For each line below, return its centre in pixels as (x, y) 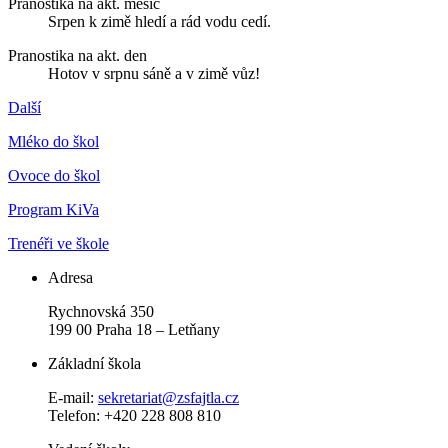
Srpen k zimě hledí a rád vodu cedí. (159, 21)
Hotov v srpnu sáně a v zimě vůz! (154, 73)
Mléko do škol (53, 141)
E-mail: (73, 397)
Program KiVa (53, 209)
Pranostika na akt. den (77, 55)
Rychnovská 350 (101, 311)
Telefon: (76, 415)
